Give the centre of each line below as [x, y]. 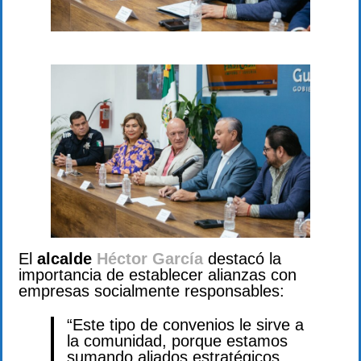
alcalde [67, 258]
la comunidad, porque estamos [177, 341]
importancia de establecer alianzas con [158, 274]
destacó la [242, 258]
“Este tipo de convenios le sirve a [185, 325]
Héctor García [150, 258]
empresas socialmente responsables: [151, 290]
